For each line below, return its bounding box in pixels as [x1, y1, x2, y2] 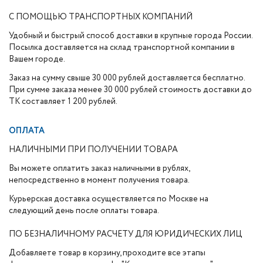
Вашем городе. [9, 53, 65, 65]
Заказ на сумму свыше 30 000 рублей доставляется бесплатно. [9, 72, 245, 84]
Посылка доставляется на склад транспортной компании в [9, 42, 235, 53]
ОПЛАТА [9, 125, 45, 137]
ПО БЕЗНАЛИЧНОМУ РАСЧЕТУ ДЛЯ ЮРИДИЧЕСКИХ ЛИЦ [9, 228, 242, 240]
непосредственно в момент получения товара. [9, 174, 190, 186]
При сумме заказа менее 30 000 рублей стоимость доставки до [9, 84, 252, 96]
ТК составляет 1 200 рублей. [9, 96, 117, 107]
